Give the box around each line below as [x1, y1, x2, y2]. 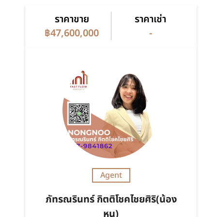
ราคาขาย [54, 12, 89, 27]
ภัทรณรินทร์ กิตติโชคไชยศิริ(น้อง [45, 192, 177, 207]
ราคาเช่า [135, 12, 166, 27]
